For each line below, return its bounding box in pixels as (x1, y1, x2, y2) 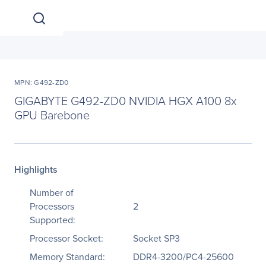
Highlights (14, 163, 58, 176)
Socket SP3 (133, 232, 180, 245)
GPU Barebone (14, 106, 90, 123)
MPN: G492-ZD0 (14, 77, 69, 88)
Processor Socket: (30, 232, 103, 245)
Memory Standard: (30, 250, 105, 264)
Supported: (30, 213, 75, 227)
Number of (30, 186, 74, 199)
